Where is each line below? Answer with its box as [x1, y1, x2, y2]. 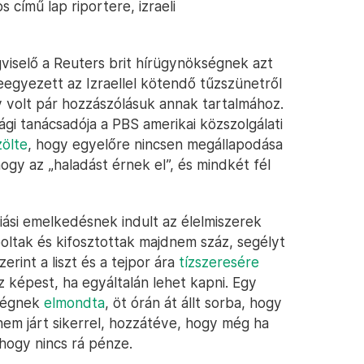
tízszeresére [179, 253, 259, 271]
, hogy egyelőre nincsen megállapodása [28, 136, 283, 153]
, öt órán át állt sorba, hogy [105, 294, 282, 311]
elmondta [44, 294, 105, 311]
